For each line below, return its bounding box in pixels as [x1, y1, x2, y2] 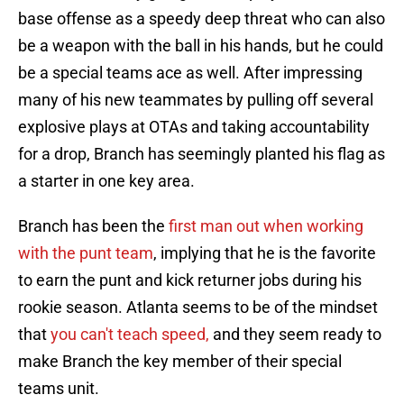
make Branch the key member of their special [18, 352, 342, 372]
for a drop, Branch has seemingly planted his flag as [18, 144, 385, 164]
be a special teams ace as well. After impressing [18, 63, 363, 83]
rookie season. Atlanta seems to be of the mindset [18, 298, 378, 317]
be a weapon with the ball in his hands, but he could [18, 36, 383, 56]
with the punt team [18, 243, 153, 263]
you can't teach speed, [50, 325, 213, 344]
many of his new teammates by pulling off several [18, 90, 373, 110]
